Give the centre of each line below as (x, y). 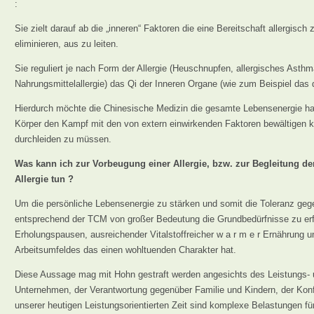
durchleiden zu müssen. (63, 139)
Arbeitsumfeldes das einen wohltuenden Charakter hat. (125, 250)
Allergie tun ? (44, 179)
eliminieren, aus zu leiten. (67, 44)
